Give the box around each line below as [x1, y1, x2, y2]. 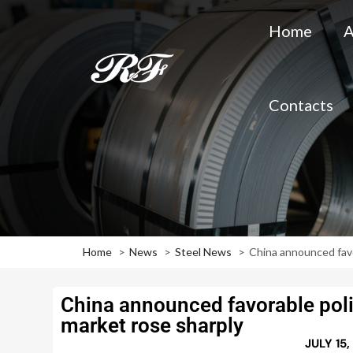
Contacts [269, 95, 333, 114]
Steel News [175, 245, 232, 258]
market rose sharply [61, 314, 244, 338]
